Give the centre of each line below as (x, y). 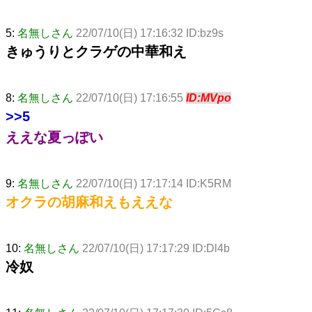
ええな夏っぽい (54, 137)
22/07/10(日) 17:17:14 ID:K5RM (154, 183)
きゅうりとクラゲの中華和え (96, 51)
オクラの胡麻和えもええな (89, 202)
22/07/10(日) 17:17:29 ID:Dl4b (156, 248)
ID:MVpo (209, 97)
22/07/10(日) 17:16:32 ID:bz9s (150, 33)
